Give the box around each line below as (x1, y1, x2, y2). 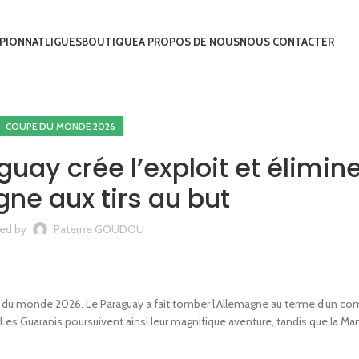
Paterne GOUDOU (54, 222, 144, 236)
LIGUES (45, 35, 82, 48)
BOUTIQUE (82, 35, 139, 48)
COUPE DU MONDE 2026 (5, 120, 115, 132)
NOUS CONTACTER (240, 35, 334, 48)
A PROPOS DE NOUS (139, 35, 240, 48)
